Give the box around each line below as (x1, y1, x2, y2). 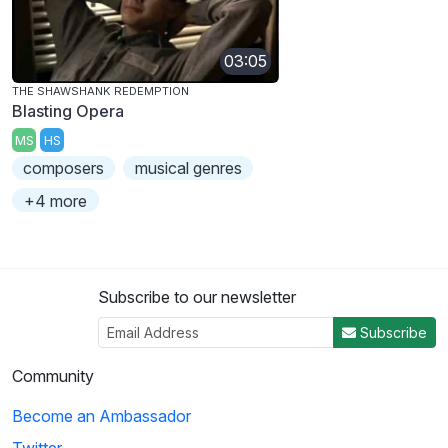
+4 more (24, 191, 88, 212)
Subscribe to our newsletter (98, 287, 296, 308)
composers (23, 158, 105, 179)
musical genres (134, 158, 242, 179)
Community (12, 366, 94, 387)
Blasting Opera (12, 100, 124, 121)
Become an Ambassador (12, 406, 191, 427)
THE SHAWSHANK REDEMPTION (12, 83, 189, 98)
